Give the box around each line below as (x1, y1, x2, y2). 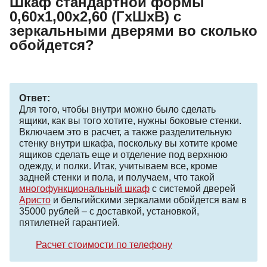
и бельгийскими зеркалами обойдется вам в (51, 195, 247, 206)
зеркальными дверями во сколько (10, 23, 257, 39)
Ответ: (19, 93, 50, 104)
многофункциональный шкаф (19, 184, 150, 194)
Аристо (19, 195, 51, 206)
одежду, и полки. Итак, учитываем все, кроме (19, 161, 218, 172)
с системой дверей (150, 184, 235, 194)
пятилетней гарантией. (19, 218, 120, 228)
